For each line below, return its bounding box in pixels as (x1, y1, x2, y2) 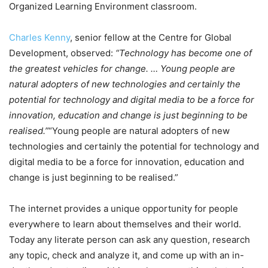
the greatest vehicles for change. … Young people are (9, 63, 235, 75)
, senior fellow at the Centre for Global (70, 32, 232, 44)
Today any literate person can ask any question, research (9, 234, 250, 246)
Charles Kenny (9, 32, 70, 44)
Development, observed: (9, 47, 115, 59)
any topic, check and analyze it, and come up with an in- (9, 249, 244, 261)
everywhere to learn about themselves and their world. (9, 218, 241, 230)
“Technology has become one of (115, 47, 252, 59)
